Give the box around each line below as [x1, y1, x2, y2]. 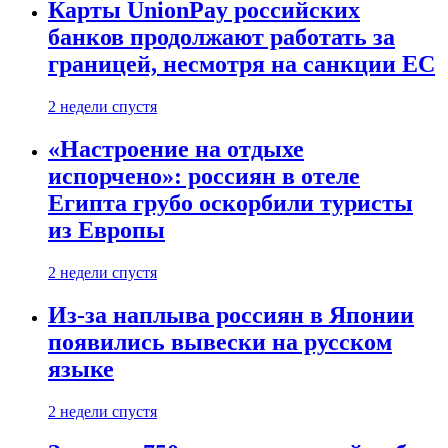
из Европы [48, 216, 165, 243]
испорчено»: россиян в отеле [48, 162, 360, 189]
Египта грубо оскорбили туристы [48, 189, 413, 216]
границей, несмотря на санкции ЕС [48, 51, 435, 78]
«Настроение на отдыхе [48, 135, 304, 162]
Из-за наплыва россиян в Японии [48, 301, 414, 328]
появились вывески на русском [48, 328, 392, 355]
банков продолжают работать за [48, 24, 395, 51]
